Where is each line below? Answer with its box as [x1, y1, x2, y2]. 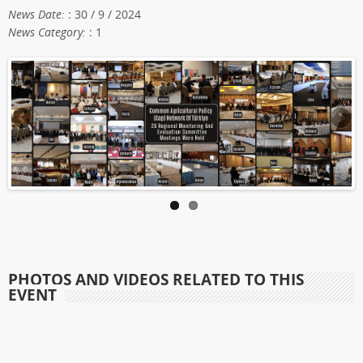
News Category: [8, 23, 89, 40]
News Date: [8, 6, 68, 22]
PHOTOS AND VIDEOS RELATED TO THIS [8, 269, 304, 291]
